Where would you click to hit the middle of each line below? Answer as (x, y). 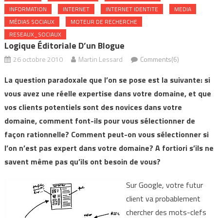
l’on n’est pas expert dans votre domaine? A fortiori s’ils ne (109, 148)
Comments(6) (159, 59)
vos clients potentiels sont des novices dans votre (93, 107)
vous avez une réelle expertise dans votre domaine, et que (108, 93)
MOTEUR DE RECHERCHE (104, 22)
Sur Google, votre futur (164, 185)
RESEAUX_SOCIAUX (35, 34)
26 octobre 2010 (38, 59)
